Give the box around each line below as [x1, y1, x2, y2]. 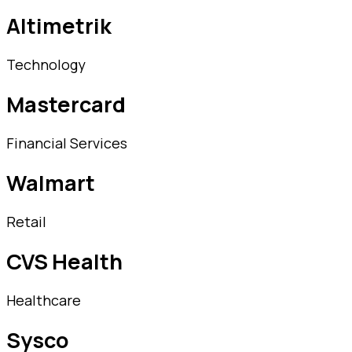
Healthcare [6, 291, 81, 310]
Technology [6, 55, 86, 75]
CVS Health [6, 247, 123, 277]
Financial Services [6, 134, 127, 153]
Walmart [6, 168, 95, 198]
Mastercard [6, 90, 126, 119]
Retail [6, 212, 46, 232]
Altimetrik [6, 11, 112, 41]
